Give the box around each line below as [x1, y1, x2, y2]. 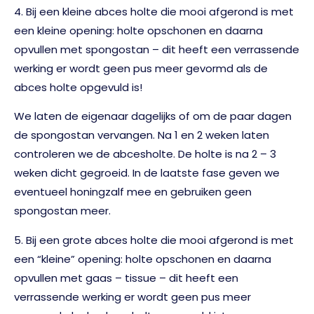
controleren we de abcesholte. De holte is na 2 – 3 [14, 146, 276, 162]
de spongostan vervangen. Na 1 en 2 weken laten [14, 128, 269, 143]
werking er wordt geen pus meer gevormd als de [14, 60, 268, 76]
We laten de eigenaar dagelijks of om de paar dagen [14, 109, 292, 124]
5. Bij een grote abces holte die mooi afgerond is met [14, 232, 294, 247]
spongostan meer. [14, 203, 111, 219]
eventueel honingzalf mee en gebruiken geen [14, 184, 252, 200]
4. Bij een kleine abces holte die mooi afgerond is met [14, 4, 294, 19]
